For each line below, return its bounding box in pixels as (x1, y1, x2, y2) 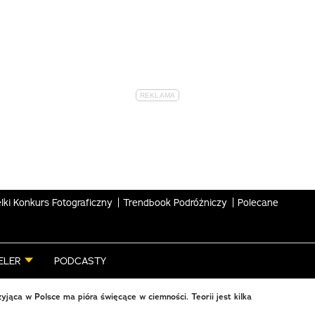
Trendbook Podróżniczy (123, 195, 227, 209)
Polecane (238, 195, 278, 209)
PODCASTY (54, 255, 106, 267)
